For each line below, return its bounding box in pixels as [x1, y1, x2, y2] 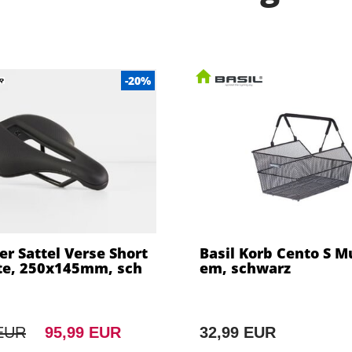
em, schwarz [200, 258, 291, 278]
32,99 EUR [200, 324, 276, 342]
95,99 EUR [44, 324, 121, 342]
